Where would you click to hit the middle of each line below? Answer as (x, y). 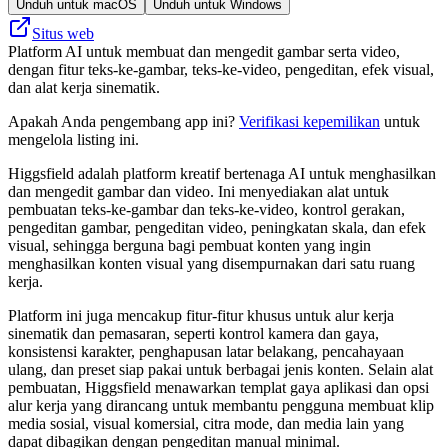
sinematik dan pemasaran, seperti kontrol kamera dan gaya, (193, 333)
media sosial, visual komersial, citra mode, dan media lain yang (206, 423)
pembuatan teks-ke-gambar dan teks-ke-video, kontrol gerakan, (206, 209)
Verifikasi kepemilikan (309, 121)
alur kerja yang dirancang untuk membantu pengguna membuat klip (221, 405)
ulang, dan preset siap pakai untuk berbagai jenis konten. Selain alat (220, 369)
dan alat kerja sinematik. (84, 87)
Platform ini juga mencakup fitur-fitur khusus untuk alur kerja (201, 315)
